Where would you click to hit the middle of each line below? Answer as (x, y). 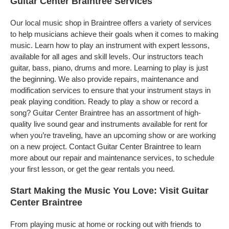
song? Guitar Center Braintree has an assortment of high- (106, 113)
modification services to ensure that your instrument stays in (110, 90)
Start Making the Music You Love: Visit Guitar (109, 191)
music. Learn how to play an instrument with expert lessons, (110, 45)
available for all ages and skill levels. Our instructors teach (107, 56)
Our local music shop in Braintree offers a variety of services (111, 23)
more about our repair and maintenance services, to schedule (112, 158)
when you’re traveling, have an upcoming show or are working (113, 135)
